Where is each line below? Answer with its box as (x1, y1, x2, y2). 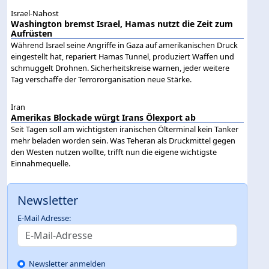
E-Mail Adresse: (17, 213, 71, 224)
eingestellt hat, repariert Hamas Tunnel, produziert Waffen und (11, 50, 235, 62)
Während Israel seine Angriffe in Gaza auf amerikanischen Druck (11, 39, 238, 50)
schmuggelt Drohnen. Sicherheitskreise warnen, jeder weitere (11, 62, 230, 73)
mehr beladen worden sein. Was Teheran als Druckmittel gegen (11, 134, 236, 146)
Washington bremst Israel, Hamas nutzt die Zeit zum (11, 17, 234, 29)
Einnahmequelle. (11, 157, 71, 169)
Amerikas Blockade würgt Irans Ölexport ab (11, 111, 196, 123)
